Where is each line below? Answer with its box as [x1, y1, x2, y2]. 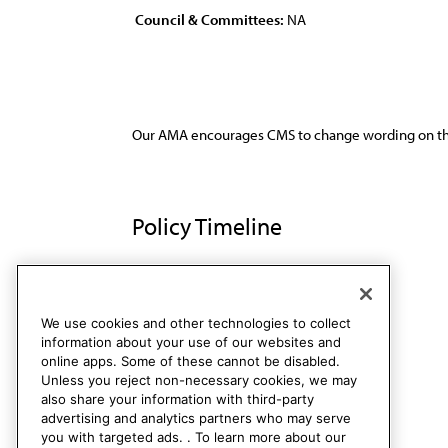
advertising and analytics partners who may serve [41, 410, 351, 427]
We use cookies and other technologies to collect [41, 315, 351, 332]
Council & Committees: [135, 10, 284, 29]
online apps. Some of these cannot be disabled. [41, 353, 340, 370]
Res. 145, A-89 [132, 283, 220, 302]
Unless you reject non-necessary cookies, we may [41, 372, 357, 389]
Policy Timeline [132, 211, 287, 241]
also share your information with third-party [41, 391, 314, 408]
